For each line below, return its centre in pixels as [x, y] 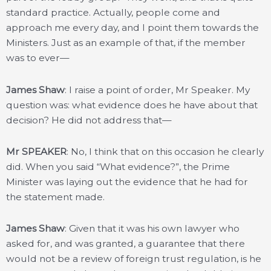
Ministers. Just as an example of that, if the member [126, 43]
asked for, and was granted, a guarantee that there [126, 243]
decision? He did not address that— [89, 120]
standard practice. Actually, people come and [113, 13]
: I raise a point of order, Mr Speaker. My [157, 90]
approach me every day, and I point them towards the [132, 28]
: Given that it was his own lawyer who [152, 228]
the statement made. [55, 197]
